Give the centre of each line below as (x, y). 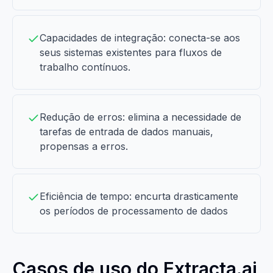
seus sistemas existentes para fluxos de (131, 52)
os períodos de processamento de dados (134, 211)
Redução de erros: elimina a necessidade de (140, 117)
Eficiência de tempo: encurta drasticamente (139, 196)
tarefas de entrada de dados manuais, (126, 132)
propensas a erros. (84, 146)
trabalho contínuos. (85, 67)
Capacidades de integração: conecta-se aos (140, 38)
